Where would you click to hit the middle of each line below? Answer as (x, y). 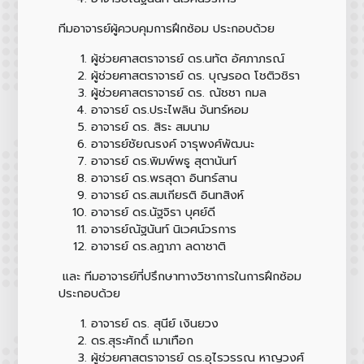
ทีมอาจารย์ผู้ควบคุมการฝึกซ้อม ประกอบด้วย (166, 28)
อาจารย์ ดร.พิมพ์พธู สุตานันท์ (163, 160)
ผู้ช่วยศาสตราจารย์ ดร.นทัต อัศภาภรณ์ (187, 58)
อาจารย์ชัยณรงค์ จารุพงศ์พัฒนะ (172, 143)
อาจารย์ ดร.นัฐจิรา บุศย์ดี (153, 212)
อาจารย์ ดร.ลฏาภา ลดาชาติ (158, 246)
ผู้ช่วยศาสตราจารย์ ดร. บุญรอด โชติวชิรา (195, 75)
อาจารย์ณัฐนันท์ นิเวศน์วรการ (163, 229)
